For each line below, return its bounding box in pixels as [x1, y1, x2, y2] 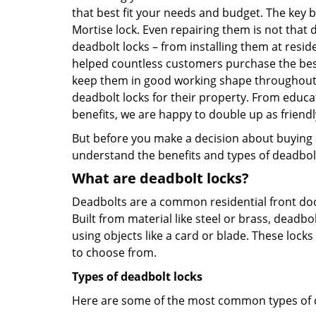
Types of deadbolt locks [72, 269, 202, 284]
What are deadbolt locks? [72, 169, 249, 188]
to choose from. [72, 245, 157, 260]
